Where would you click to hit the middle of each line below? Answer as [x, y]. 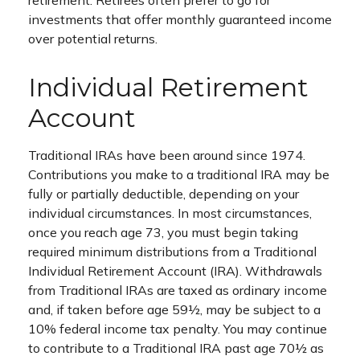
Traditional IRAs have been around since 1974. [167, 155]
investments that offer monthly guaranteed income [180, 20]
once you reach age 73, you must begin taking [163, 233]
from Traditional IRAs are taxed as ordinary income [178, 290]
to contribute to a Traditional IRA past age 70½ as [176, 348]
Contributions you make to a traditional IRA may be [179, 175]
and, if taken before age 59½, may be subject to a [174, 310]
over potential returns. [93, 39]
